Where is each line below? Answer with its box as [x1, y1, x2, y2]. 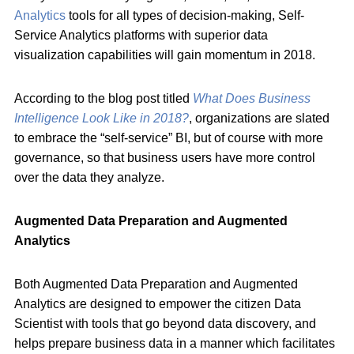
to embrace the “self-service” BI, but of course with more [14, 130, 323, 145]
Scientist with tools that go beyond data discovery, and [14, 316, 316, 330]
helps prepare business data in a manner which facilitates [14, 336, 335, 350]
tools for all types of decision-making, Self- [66, 8, 304, 22]
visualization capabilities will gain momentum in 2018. [14, 47, 315, 62]
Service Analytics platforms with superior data [14, 28, 268, 42]
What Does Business [193, 91, 311, 105]
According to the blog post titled [14, 91, 193, 105]
